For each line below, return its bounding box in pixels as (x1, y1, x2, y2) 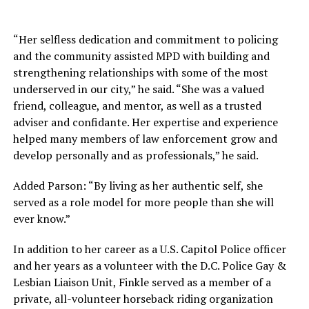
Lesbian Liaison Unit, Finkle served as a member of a (12, 275, 271, 290)
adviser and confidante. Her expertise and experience (12, 114, 278, 130)
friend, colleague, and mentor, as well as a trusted (12, 98, 261, 114)
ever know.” (12, 211, 70, 227)
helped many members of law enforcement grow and (12, 131, 277, 147)
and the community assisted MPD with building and (12, 48, 270, 64)
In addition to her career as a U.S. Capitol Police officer (12, 241, 286, 257)
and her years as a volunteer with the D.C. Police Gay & (12, 258, 286, 274)
